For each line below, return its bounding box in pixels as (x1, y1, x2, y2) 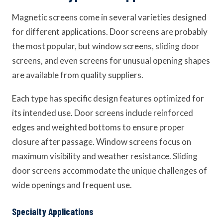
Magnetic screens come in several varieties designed (12, 12, 207, 22)
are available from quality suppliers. (12, 70, 143, 80)
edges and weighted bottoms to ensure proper (12, 122, 185, 132)
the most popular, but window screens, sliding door (12, 41, 200, 51)
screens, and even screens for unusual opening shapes (12, 55, 210, 66)
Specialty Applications (12, 206, 94, 217)
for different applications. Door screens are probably (12, 26, 208, 37)
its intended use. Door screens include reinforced (12, 108, 193, 118)
